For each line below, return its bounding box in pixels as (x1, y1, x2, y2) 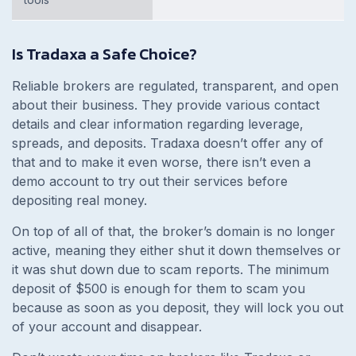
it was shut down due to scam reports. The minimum (12, 261, 329, 277)
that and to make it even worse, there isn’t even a (12, 153, 311, 170)
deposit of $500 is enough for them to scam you (12, 280, 305, 296)
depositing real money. (12, 192, 151, 208)
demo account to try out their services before (12, 172, 288, 189)
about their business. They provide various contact (12, 96, 319, 113)
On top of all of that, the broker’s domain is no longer (12, 222, 335, 239)
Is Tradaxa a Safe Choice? (12, 41, 197, 66)
